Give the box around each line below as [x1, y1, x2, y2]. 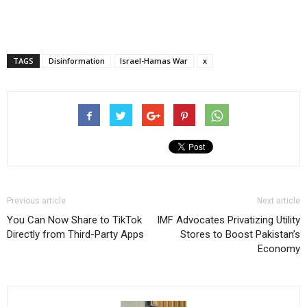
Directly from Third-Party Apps [7, 228, 144, 241]
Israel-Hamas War [120, 56, 188, 66]
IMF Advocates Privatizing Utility [157, 214, 300, 226]
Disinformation [49, 56, 105, 66]
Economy [258, 243, 300, 255]
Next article [257, 196, 300, 206]
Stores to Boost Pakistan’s [180, 228, 300, 241]
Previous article [7, 196, 66, 206]
